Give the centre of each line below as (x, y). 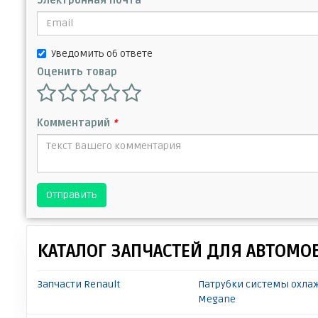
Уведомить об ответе (102, 53)
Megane (217, 299)
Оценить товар (77, 72)
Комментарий (75, 123)
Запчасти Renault (79, 284)
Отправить (72, 194)
